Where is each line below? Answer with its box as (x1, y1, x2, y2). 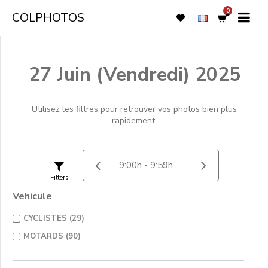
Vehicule (13, 190, 52, 203)
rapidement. (112, 115, 157, 126)
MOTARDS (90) (23, 231, 81, 242)
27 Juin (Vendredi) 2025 (28, 62, 240, 87)
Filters (50, 173, 68, 182)
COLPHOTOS (12, 10, 84, 26)
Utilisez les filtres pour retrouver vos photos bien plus (32, 103, 237, 115)
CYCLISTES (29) (23, 213, 84, 224)
